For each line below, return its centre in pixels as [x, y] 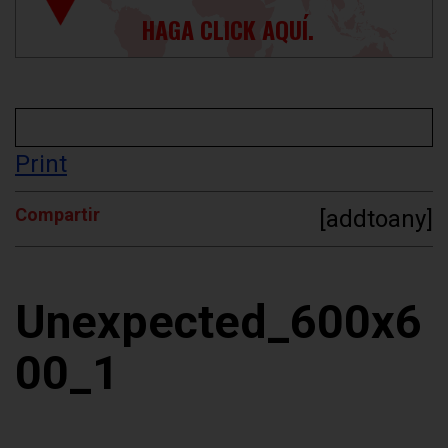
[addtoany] [376, 219]
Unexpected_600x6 [218, 322]
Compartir [57, 215]
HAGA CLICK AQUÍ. [227, 28]
